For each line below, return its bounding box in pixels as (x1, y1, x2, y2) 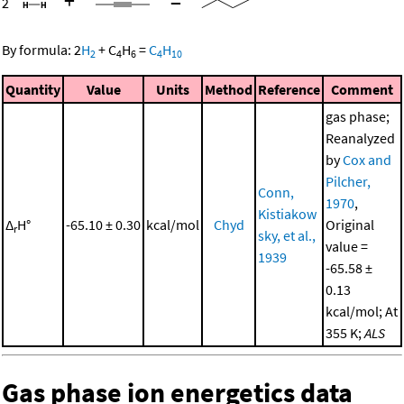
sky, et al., (258, 226, 316, 245)
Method (205, 80, 252, 99)
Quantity (5, 80, 60, 99)
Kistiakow (258, 205, 317, 224)
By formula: (2, 41, 74, 60)
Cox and (343, 151, 391, 170)
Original (326, 216, 374, 234)
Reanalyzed (326, 129, 395, 148)
